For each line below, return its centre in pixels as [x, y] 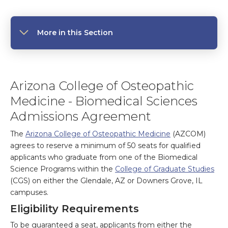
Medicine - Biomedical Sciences [104, 101]
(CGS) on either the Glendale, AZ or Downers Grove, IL [106, 181]
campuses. [30, 192]
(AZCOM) [188, 134]
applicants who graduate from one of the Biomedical [104, 157]
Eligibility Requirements [75, 209]
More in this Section [75, 33]
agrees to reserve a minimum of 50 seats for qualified [105, 146]
